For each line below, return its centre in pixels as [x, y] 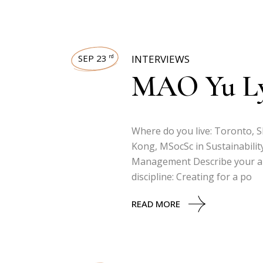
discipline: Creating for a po [192, 177]
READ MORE [156, 204]
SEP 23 [92, 58]
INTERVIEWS [161, 59]
